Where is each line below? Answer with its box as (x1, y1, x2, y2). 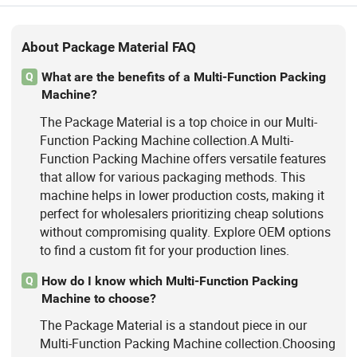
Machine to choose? (41, 290, 156, 306)
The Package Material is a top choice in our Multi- (39, 112, 317, 131)
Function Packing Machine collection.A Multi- (39, 131, 293, 149)
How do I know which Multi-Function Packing (41, 273, 298, 288)
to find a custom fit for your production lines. (39, 241, 289, 259)
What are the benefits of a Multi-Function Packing (41, 69, 326, 85)
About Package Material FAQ (22, 38, 197, 55)
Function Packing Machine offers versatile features (39, 149, 326, 167)
